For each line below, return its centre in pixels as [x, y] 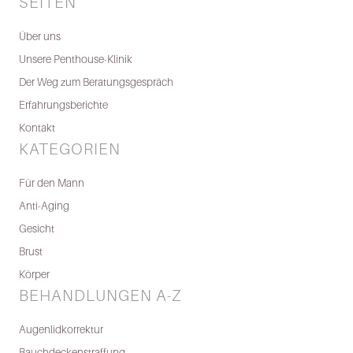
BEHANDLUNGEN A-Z [100, 296]
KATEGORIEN [70, 149]
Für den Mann [52, 183]
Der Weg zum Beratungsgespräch [96, 82]
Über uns [40, 37]
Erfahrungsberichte [63, 105]
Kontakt [37, 128]
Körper [34, 275]
